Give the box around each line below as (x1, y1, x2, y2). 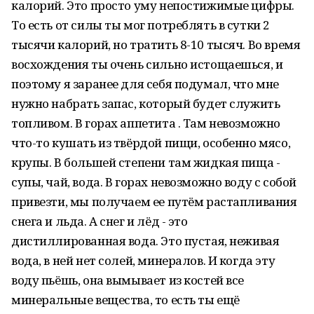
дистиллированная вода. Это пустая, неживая (11, 233, 280, 249)
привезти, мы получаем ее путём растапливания (11, 193, 297, 210)
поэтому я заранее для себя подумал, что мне (11, 76, 279, 92)
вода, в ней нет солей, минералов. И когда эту (11, 252, 275, 268)
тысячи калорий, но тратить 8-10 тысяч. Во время (11, 36, 301, 53)
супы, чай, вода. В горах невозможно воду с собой (11, 174, 296, 190)
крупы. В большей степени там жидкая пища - (11, 154, 280, 170)
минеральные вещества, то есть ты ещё (11, 292, 240, 308)
